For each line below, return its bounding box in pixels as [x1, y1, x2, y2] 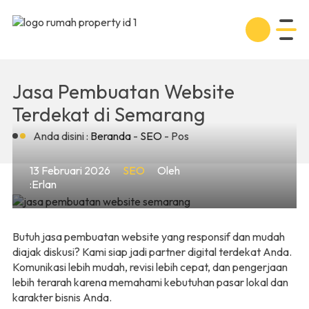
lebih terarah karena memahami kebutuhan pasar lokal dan [12, 275, 288, 289]
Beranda [90, 129, 131, 143]
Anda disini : [33, 129, 88, 143]
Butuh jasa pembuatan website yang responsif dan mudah [12, 230, 285, 243]
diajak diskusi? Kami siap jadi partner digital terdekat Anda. [12, 245, 292, 259]
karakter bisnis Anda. [12, 290, 112, 304]
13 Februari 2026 [30, 163, 110, 177]
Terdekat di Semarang [12, 102, 205, 126]
